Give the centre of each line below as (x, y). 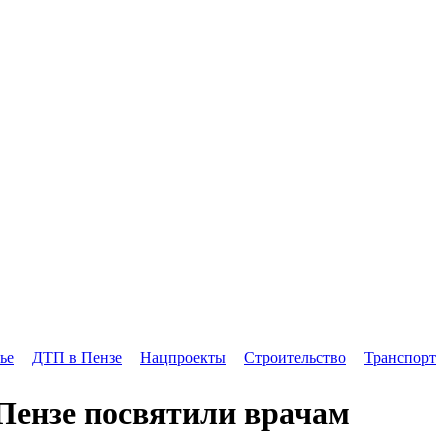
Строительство (295, 357)
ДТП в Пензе (77, 357)
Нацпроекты (183, 357)
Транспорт (400, 357)
